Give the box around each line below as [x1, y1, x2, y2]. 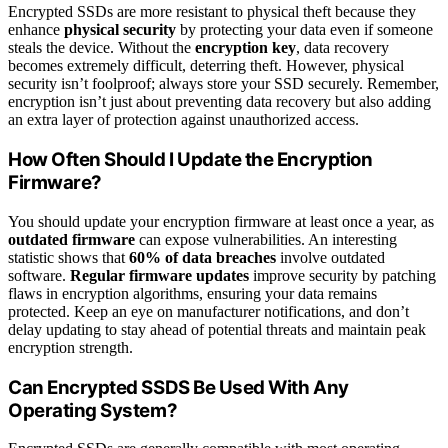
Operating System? [8, 398, 178, 422]
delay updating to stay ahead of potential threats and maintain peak [8, 320, 426, 338]
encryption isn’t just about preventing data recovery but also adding [8, 93, 431, 111]
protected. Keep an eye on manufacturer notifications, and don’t [8, 302, 409, 320]
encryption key [195, 39, 296, 57]
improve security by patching [249, 266, 436, 284]
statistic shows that [8, 248, 129, 266]
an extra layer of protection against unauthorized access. [8, 111, 359, 129]
